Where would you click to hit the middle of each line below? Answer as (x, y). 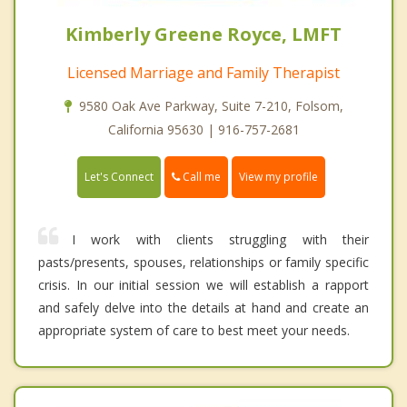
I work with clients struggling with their (220, 240)
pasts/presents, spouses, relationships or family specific (203, 263)
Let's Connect (119, 177)
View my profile (278, 177)
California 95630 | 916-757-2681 (203, 130)
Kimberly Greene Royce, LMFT (203, 35)
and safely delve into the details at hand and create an (203, 308)
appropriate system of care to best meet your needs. (194, 331)
